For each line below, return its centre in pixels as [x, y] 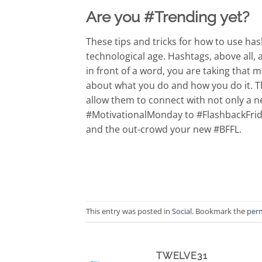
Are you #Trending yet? [168, 17]
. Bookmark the [219, 211]
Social [182, 211]
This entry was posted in [129, 211]
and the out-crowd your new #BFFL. [164, 129]
